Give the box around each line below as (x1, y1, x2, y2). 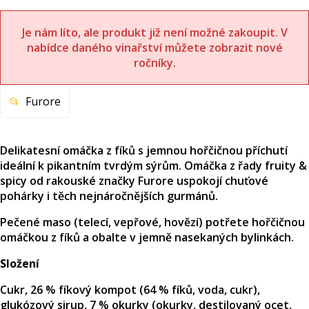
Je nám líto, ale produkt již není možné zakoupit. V (21, 24, 288, 40)
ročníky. (133, 54, 176, 70)
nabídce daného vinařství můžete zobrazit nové (26, 39, 283, 55)
